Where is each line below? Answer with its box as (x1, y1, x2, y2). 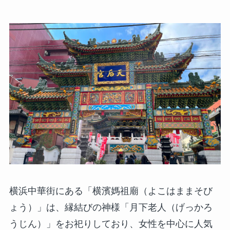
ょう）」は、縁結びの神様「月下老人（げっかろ (9, 202, 213, 213)
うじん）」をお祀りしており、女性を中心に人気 (9, 218, 213, 229)
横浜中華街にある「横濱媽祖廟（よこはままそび (9, 185, 213, 196)
